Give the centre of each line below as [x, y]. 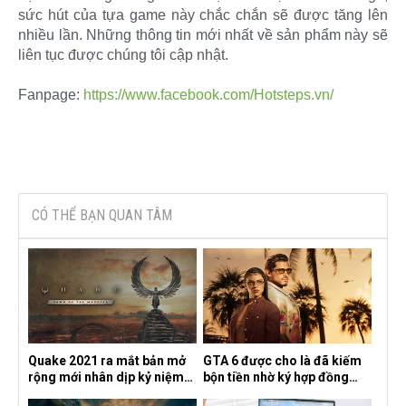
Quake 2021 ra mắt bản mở [107, 361]
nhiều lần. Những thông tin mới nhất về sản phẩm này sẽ [203, 34]
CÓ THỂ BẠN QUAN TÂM [102, 215]
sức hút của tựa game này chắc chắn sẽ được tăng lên [203, 14]
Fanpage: [51, 94]
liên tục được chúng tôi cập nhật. [123, 54]
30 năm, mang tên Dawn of [106, 394]
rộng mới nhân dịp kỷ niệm [106, 377]
